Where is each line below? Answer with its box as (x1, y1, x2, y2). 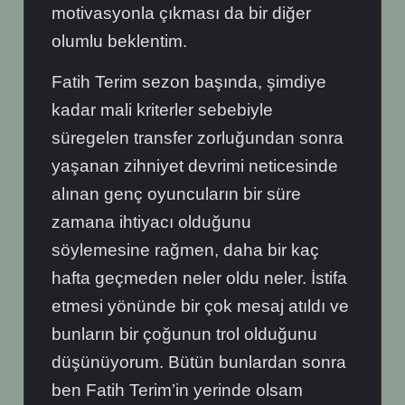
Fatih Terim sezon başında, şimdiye (52, 72, 327, 92)
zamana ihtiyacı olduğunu (52, 212, 252, 232)
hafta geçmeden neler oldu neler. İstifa (52, 268, 348, 288)
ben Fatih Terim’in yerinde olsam (52, 381, 304, 400)
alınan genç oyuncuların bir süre (52, 184, 302, 204)
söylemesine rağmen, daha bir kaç (52, 240, 320, 260)
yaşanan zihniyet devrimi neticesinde (52, 156, 339, 176)
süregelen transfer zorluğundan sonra (52, 128, 344, 148)
